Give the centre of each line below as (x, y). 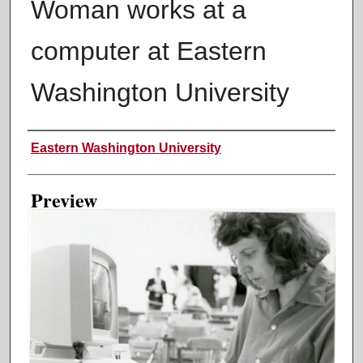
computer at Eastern (148, 51)
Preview (64, 199)
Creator (57, 145)
